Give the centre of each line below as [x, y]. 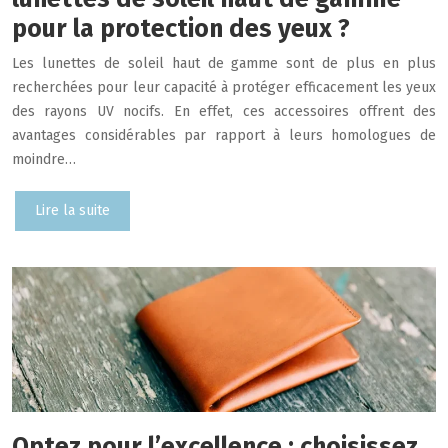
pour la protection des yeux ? [181, 29]
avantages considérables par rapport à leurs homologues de [224, 136]
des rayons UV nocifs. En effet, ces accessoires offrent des [224, 112]
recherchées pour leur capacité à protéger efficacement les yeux [224, 88]
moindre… [44, 160]
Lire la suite [72, 211]
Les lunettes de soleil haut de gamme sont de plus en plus [224, 64]
